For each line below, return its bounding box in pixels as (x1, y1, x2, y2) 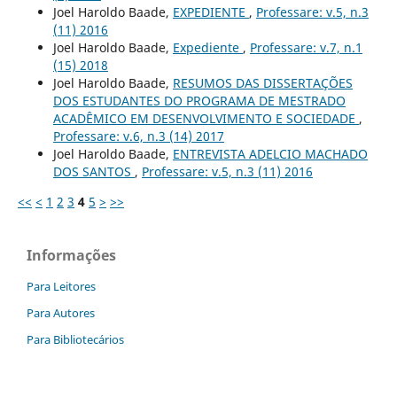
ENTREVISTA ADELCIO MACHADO (172, 145, 368, 163)
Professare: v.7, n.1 (249, 39, 362, 57)
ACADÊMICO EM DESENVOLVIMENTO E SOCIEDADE (52, 110, 359, 128)
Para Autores (27, 305, 95, 322)
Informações (27, 245, 116, 266)
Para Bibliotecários (27, 331, 124, 348)
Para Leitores (27, 278, 96, 295)
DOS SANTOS (52, 163, 135, 181)
